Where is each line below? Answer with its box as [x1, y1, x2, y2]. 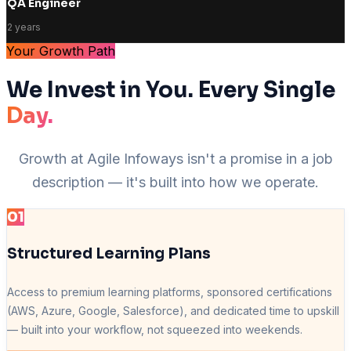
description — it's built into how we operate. [32, 173, 319, 190]
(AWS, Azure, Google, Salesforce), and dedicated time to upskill [7, 304, 339, 318]
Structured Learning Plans [7, 244, 211, 263]
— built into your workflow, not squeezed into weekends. [7, 323, 302, 337]
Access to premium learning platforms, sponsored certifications [7, 285, 332, 299]
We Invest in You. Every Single [6, 76, 335, 104]
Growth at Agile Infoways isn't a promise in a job [18, 150, 333, 167]
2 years [7, 21, 41, 34]
